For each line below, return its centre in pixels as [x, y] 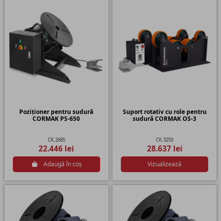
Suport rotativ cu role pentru [165, 112]
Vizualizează [165, 164]
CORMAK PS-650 [56, 119]
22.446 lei [56, 149]
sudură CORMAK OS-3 [165, 119]
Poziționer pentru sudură [56, 112]
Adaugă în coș [62, 164]
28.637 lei [165, 149]
